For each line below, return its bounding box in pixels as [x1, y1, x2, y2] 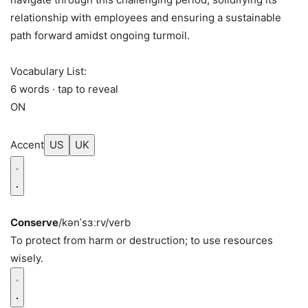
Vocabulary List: [10, 65, 87, 78]
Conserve [10, 216, 58, 230]
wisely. [10, 252, 43, 265]
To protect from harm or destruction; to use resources [10, 234, 273, 247]
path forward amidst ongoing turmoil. [10, 29, 190, 43]
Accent [10, 138, 44, 152]
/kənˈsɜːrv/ [58, 216, 109, 230]
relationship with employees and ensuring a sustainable [10, 11, 281, 25]
